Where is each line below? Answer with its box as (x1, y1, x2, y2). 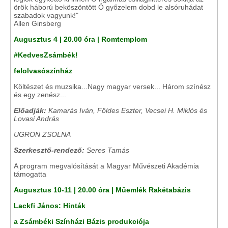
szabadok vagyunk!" (14, 11, 78, 19)
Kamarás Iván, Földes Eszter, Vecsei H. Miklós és (46, 106, 207, 115)
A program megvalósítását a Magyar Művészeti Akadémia (14, 162, 199, 170)
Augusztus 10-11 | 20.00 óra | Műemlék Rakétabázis (14, 186, 191, 194)
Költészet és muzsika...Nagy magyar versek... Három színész (14, 82, 211, 91)
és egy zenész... (14, 91, 66, 99)
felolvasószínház (14, 67, 72, 75)
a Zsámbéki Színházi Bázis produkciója (14, 217, 149, 225)
